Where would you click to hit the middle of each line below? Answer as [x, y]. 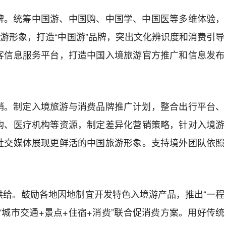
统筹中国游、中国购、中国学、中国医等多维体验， [119, 18]
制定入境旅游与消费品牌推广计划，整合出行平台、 [119, 106]
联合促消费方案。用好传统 [169, 212]
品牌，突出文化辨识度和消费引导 [156, 36]
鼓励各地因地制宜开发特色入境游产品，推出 [112, 194]
